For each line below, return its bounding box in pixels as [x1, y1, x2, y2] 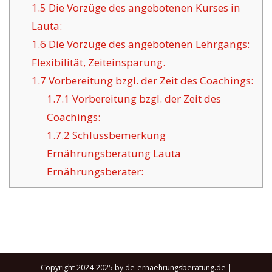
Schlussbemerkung [70, 128, 166, 143]
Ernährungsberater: [47, 165, 144, 179]
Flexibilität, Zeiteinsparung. [31, 55, 165, 70]
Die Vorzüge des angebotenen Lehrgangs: [46, 37, 250, 52]
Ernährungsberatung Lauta [47, 146, 182, 161]
